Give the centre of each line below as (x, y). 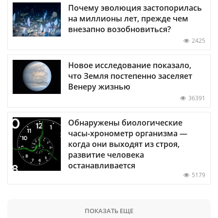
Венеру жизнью (99, 87)
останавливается (102, 166)
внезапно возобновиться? (119, 29)
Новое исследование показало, (130, 65)
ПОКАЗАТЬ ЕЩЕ (109, 211)
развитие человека (106, 155)
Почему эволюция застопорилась (135, 8)
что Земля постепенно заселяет (130, 76)
